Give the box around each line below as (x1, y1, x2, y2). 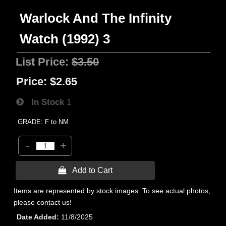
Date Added (17, 213, 57, 221)
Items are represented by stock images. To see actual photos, (14, 187, 211, 195)
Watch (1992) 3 (20, 32, 110, 46)
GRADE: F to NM (18, 118, 69, 126)
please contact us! (14, 198, 72, 206)
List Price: (16, 55, 72, 68)
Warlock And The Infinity (20, 11, 172, 25)
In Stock (24, 97, 65, 107)
